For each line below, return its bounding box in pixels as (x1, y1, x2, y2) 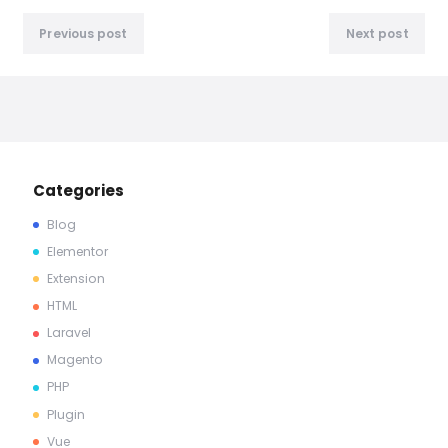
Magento (46, 351, 104, 369)
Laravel (46, 324, 92, 342)
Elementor (46, 242, 109, 260)
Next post (346, 24, 409, 42)
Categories (32, 179, 124, 201)
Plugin (46, 405, 86, 423)
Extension (46, 270, 106, 288)
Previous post (39, 24, 128, 42)
